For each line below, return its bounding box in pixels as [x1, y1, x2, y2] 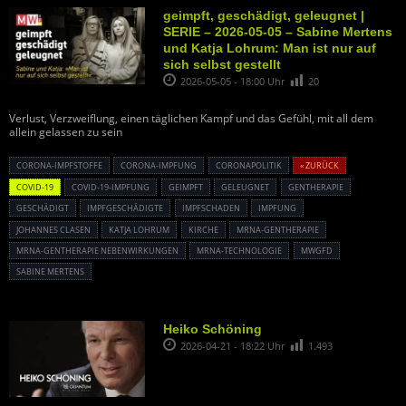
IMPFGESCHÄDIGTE [87, 202, 164, 215]
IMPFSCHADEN [181, 202, 240, 215]
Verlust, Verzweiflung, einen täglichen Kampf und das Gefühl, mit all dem [9, 111, 373, 127]
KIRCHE [188, 223, 218, 236]
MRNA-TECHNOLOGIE [197, 245, 283, 257]
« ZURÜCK [300, 159, 340, 172]
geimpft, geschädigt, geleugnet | [163, 8, 364, 24]
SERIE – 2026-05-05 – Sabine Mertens [163, 24, 392, 40]
